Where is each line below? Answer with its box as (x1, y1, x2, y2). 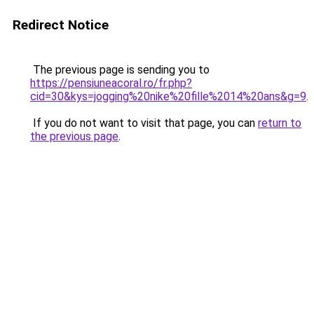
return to (258, 116, 301, 130)
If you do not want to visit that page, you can (30, 116, 258, 130)
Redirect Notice (13, 17, 109, 33)
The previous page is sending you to (30, 63, 210, 76)
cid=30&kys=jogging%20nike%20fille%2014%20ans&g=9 (30, 90, 306, 103)
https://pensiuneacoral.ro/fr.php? (30, 76, 192, 90)
